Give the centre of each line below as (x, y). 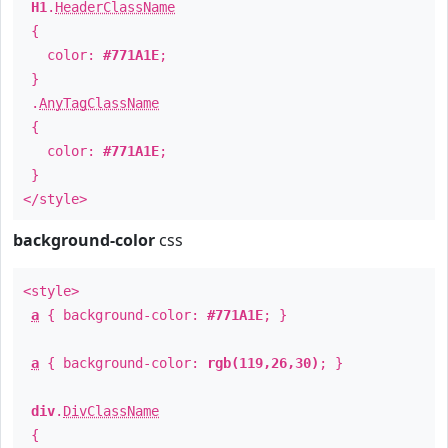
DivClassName (111, 411)
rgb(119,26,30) (263, 363)
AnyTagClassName (99, 103)
